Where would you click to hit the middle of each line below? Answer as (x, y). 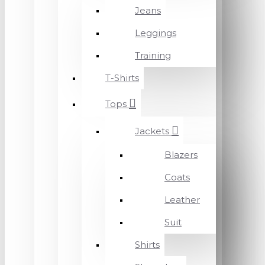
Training (153, 55)
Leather (182, 200)
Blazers (181, 155)
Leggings (156, 33)
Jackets (152, 131)
